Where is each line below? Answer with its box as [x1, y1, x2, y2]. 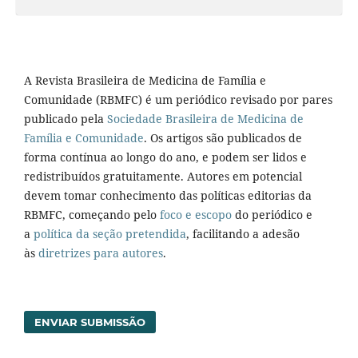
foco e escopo [160, 206, 232, 222]
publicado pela [24, 110, 107, 126]
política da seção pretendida [34, 225, 186, 241]
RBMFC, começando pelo [24, 206, 160, 222]
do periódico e [232, 206, 312, 222]
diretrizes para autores [38, 245, 163, 261]
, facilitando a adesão [186, 225, 300, 241]
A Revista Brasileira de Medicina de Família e [24, 72, 266, 88]
